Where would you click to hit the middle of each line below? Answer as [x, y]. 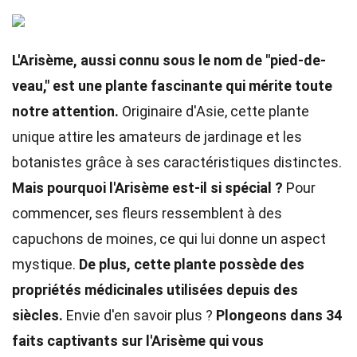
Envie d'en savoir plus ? [139, 315]
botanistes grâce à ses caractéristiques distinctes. [177, 162]
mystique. [45, 264]
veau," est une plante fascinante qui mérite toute [172, 86]
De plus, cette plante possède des [192, 264]
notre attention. [65, 111]
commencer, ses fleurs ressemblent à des [147, 213]
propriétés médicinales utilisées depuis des [155, 290]
